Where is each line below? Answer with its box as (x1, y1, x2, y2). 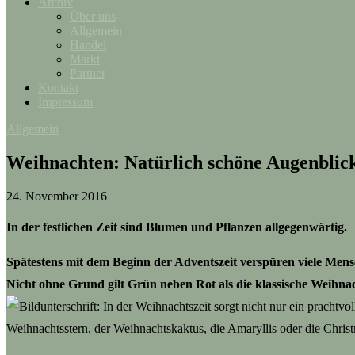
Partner (70, 67, 105, 80)
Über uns (70, 10, 116, 23)
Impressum (38, 95, 93, 109)
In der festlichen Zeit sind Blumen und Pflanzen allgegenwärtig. (6, 219, 347, 234)
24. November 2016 (6, 189, 107, 203)
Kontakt (38, 81, 78, 94)
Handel (70, 38, 106, 52)
